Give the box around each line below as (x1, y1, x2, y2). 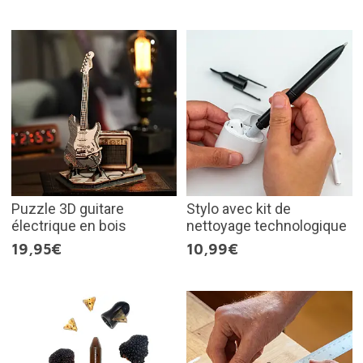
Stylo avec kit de (186, 199, 291, 217)
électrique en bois (11, 216, 126, 234)
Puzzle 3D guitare (11, 199, 124, 217)
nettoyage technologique (186, 216, 347, 234)
